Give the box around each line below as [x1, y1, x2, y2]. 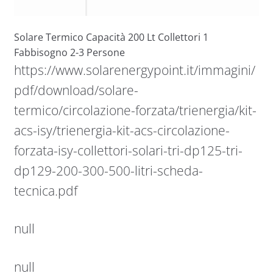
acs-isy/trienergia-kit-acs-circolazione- [13, 121, 230, 139]
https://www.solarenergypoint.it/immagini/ [13, 61, 255, 79]
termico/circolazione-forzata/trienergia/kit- [13, 101, 257, 119]
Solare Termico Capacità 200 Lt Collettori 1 [13, 30, 208, 44]
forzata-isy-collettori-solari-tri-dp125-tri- [13, 141, 243, 159]
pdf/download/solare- [13, 81, 138, 99]
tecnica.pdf [13, 182, 77, 199]
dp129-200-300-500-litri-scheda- [13, 161, 203, 179]
